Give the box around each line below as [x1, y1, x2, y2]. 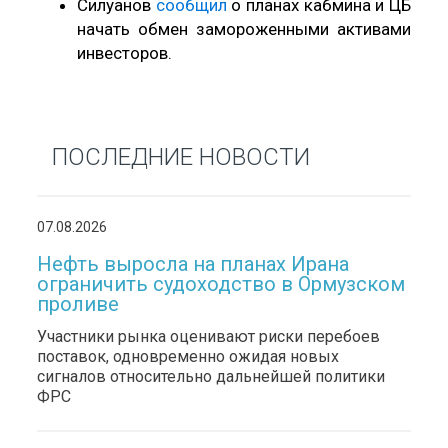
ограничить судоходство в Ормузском [37, 271, 406, 296]
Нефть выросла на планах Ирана [37, 251, 350, 276]
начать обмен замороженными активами [77, 18, 411, 39]
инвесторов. [77, 42, 173, 63]
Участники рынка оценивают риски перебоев [37, 326, 381, 346]
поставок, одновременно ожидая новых [37, 346, 340, 366]
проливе [37, 291, 120, 316]
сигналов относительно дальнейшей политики [37, 366, 386, 386]
